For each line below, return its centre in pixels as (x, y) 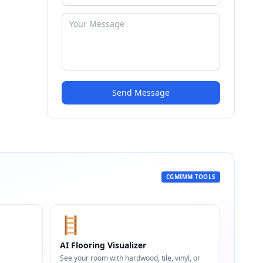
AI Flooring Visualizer (103, 245)
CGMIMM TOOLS (191, 177)
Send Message (141, 92)
